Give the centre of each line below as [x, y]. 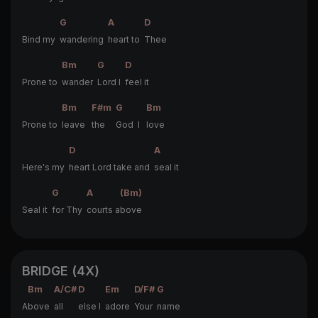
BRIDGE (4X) [61, 270]
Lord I [111, 82]
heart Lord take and [111, 167]
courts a [103, 209]
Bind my [41, 39]
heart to [126, 39]
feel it [137, 82]
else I [92, 306]
